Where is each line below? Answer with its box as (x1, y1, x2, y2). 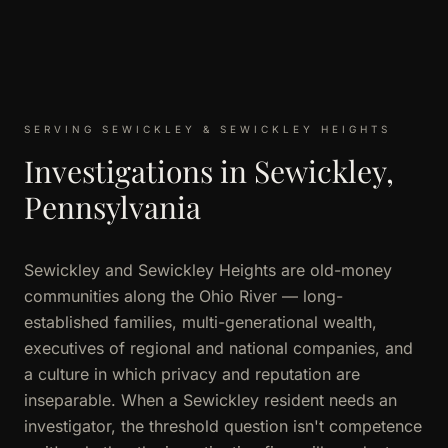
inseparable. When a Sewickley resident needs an (24, 389, 397, 410)
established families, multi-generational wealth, (24, 311, 377, 332)
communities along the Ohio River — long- (24, 285, 343, 306)
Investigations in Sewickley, (24, 150, 394, 191)
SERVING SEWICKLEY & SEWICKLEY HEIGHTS (24, 122, 391, 135)
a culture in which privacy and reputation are (24, 363, 360, 384)
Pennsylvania (24, 186, 201, 227)
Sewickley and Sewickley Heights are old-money (24, 259, 392, 280)
